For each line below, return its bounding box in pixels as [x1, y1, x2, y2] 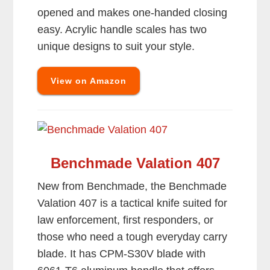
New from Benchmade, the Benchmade [37, 180, 227, 193]
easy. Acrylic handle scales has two [37, 24, 207, 36]
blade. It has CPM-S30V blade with [37, 248, 206, 260]
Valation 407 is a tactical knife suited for [37, 197, 228, 210]
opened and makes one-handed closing [37, 7, 228, 19]
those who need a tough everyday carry [37, 231, 228, 243]
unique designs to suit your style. [37, 40, 195, 53]
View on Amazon [51, 76, 127, 86]
